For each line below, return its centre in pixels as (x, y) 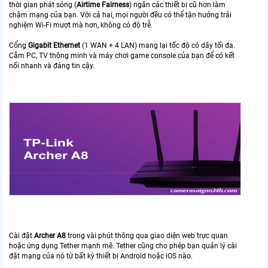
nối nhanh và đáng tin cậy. (52, 66)
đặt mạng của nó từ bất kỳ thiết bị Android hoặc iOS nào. (101, 256)
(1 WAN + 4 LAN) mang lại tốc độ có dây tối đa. (158, 45)
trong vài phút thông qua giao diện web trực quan (147, 236)
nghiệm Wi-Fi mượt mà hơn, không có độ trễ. (81, 25)
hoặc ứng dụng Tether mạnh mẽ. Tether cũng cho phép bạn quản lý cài (123, 246)
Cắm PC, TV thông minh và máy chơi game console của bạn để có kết (122, 55)
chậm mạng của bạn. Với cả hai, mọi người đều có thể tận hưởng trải (120, 15)
